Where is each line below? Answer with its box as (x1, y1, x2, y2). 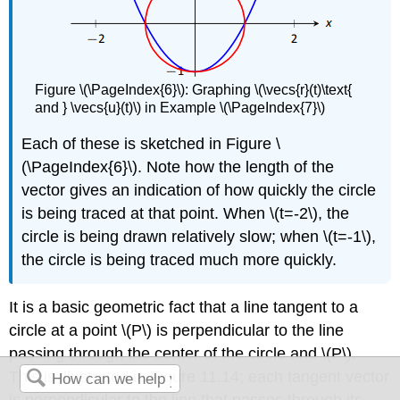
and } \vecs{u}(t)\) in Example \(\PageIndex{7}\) (35, 99, 326, 115)
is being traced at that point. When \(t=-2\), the (21, 204, 350, 223)
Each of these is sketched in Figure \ (21, 135, 281, 154)
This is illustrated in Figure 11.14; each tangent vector (9, 367, 390, 386)
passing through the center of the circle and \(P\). (9, 344, 357, 362)
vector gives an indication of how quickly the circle (21, 181, 377, 200)
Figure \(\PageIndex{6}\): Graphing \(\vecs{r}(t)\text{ (35, 81, 353, 97)
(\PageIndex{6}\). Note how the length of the (21, 158, 335, 177)
